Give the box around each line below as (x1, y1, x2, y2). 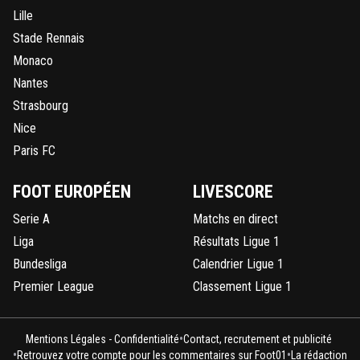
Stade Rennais (13, 30, 84, 46)
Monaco (13, 52, 53, 68)
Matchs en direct (193, 211, 278, 227)
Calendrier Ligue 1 (193, 256, 284, 272)
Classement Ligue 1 (193, 278, 292, 294)
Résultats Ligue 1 (193, 233, 280, 249)
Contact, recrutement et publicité (183, 332, 334, 346)
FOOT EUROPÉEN (13, 181, 131, 202)
